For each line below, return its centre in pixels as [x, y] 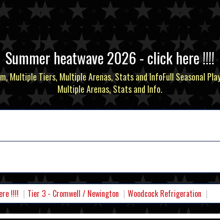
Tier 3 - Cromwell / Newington [73, 194]
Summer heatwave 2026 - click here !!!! [110, 58]
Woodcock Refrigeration [165, 194]
